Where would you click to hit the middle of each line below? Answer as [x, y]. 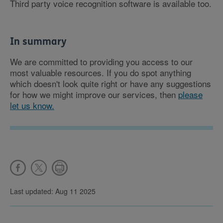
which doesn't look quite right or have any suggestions [111, 84]
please [190, 95]
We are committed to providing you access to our [101, 62]
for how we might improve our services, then [94, 95]
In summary [38, 42]
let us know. [32, 106]
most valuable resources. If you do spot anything [101, 73]
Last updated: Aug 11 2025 [53, 191]
